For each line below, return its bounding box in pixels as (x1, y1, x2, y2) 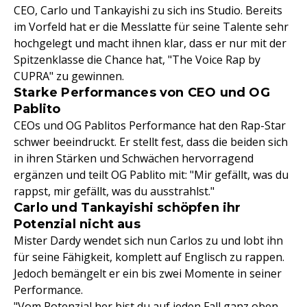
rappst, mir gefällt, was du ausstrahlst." (14, 183, 214, 199)
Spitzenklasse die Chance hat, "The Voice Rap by (14, 51, 260, 67)
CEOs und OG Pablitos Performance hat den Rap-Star (14, 117, 286, 133)
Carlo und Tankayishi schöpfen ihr (14, 199, 241, 215)
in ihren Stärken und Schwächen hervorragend (14, 150, 254, 166)
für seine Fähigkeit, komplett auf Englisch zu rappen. (14, 249, 284, 265)
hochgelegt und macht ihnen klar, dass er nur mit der (14, 35, 286, 51)
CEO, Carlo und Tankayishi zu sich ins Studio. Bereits (14, 2, 282, 18)
